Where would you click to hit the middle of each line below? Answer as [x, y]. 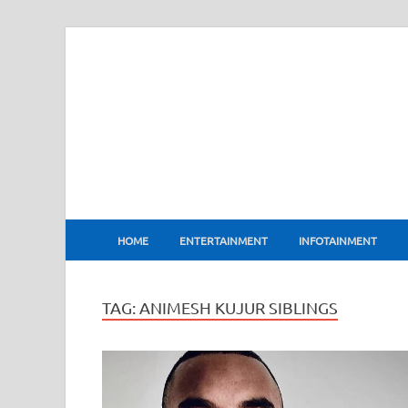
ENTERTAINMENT [224, 240]
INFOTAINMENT [338, 240]
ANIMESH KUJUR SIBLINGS [239, 307]
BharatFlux [192, 216]
